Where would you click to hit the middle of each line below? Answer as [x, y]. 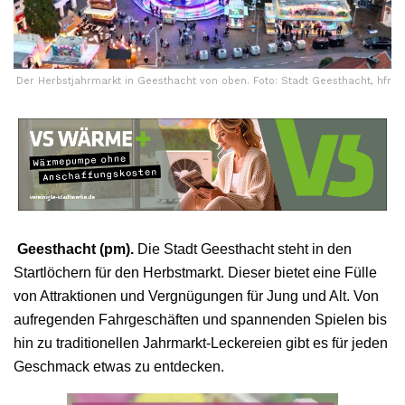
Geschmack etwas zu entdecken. [119, 366]
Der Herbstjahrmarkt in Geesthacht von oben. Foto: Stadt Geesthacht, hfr [204, 80]
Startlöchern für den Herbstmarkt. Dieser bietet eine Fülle [195, 272]
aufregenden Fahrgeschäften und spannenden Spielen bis [200, 319]
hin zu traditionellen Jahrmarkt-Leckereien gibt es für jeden [201, 343]
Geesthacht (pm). [75, 249]
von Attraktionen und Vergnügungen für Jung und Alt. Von [196, 296]
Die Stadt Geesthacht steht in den [245, 249]
